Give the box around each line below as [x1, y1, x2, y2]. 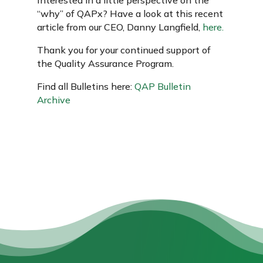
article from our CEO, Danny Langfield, [36, 21, 203, 33]
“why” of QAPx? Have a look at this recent [36, 7, 223, 19]
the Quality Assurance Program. [36, 57, 174, 69]
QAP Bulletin [134, 80, 191, 92]
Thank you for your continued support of [36, 43, 211, 56]
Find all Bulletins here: [36, 80, 134, 92]
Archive [36, 93, 70, 106]
